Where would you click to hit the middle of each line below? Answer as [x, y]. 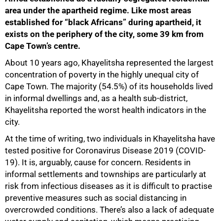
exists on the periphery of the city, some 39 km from [104, 34]
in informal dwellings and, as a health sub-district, [96, 98]
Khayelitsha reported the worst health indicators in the [106, 110]
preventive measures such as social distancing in [96, 198]
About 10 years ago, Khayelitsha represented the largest [109, 63]
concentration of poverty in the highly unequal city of [102, 74]
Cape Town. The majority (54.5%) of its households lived [109, 86]
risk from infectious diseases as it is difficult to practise [109, 186]
